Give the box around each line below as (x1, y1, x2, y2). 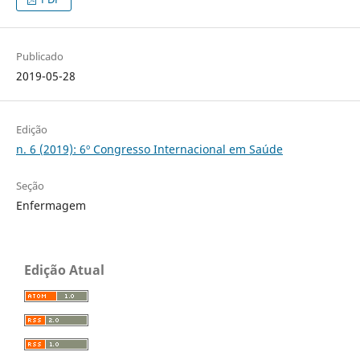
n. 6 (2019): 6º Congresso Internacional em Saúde (15, 141, 283, 157)
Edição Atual (24, 261, 104, 279)
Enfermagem (15, 198, 86, 213)
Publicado (15, 48, 63, 63)
